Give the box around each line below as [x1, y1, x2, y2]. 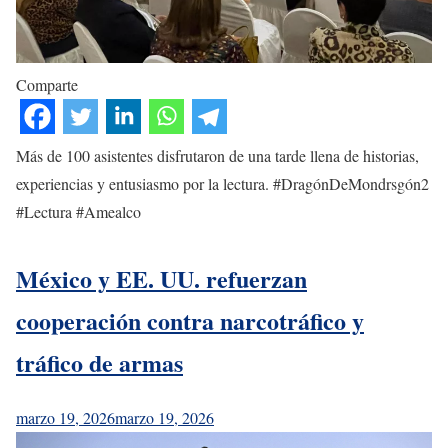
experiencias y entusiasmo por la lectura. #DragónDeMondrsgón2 [16, 172, 429, 194]
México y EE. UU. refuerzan [16, 260, 307, 296]
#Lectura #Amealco [16, 200, 141, 222]
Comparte [16, 73, 78, 95]
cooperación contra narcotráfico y [16, 302, 364, 338]
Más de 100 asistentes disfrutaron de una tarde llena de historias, [16, 144, 419, 166]
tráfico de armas [16, 344, 183, 380]
